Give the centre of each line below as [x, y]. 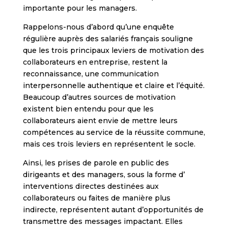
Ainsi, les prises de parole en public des [96, 163]
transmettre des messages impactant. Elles [103, 221]
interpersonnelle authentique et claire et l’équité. [113, 85]
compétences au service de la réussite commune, [114, 132]
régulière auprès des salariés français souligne [108, 38]
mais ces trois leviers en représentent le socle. [109, 144]
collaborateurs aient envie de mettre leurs [100, 120]
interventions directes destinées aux [91, 186]
